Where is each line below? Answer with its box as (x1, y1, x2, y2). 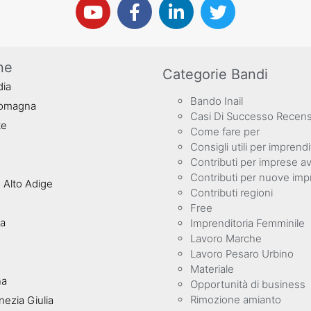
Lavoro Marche (190, 232, 262, 245)
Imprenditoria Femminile (190, 217, 305, 230)
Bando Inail (190, 94, 243, 108)
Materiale (190, 262, 234, 276)
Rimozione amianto (190, 293, 281, 306)
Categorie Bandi (162, 66, 268, 83)
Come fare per (190, 125, 260, 138)
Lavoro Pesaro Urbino (190, 247, 294, 260)
